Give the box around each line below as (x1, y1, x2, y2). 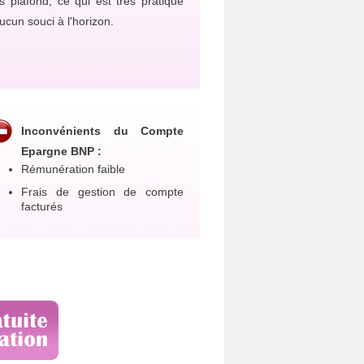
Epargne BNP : (21, 145, 102, 158)
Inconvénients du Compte (21, 124, 184, 137)
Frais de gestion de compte (21, 185, 184, 198)
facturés (21, 200, 63, 213)
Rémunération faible (21, 162, 125, 175)
